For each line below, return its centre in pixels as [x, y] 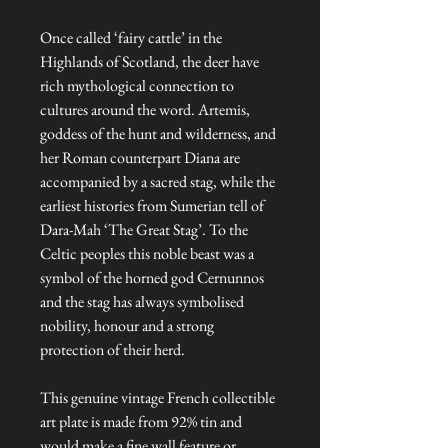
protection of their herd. [112, 350]
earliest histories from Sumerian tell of [152, 206]
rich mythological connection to [137, 86]
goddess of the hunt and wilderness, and [158, 134]
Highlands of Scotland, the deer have [149, 62]
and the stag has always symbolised [142, 302]
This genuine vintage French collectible [157, 398]
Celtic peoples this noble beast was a [147, 254]
